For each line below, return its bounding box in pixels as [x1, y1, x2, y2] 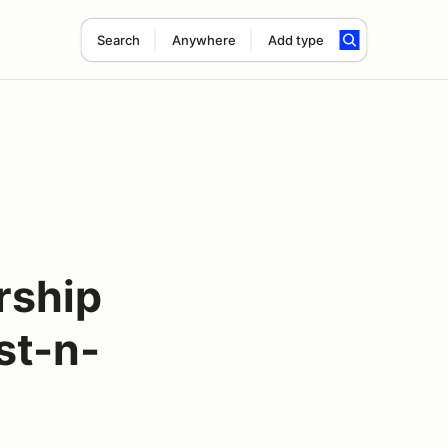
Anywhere [171, 32, 236, 48]
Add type [267, 32, 324, 48]
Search [96, 32, 140, 48]
